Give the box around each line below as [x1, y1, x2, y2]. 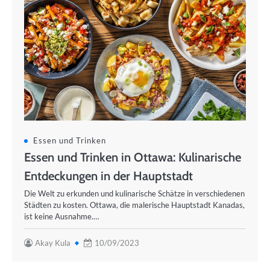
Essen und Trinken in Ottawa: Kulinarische [24, 149, 241, 165]
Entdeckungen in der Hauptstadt [24, 168, 193, 183]
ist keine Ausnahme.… [24, 212, 99, 221]
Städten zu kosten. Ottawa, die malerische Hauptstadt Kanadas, [24, 200, 245, 210]
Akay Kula [35, 238, 71, 248]
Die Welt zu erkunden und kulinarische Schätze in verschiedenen [24, 189, 245, 198]
